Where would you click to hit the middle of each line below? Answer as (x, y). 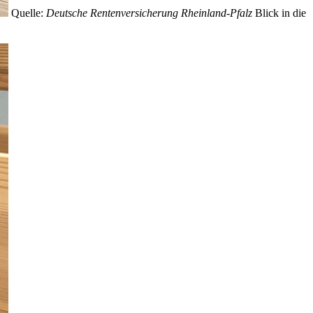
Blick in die (281, 13)
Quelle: (27, 13)
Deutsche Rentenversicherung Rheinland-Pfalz (148, 13)
